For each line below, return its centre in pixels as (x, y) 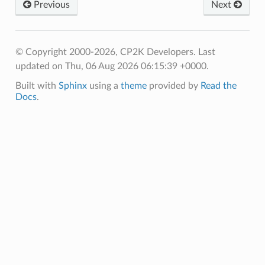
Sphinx (72, 85)
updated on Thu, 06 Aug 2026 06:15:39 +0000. (112, 66)
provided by (173, 85)
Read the (218, 85)
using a (104, 85)
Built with (37, 85)
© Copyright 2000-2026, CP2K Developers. (106, 52)
